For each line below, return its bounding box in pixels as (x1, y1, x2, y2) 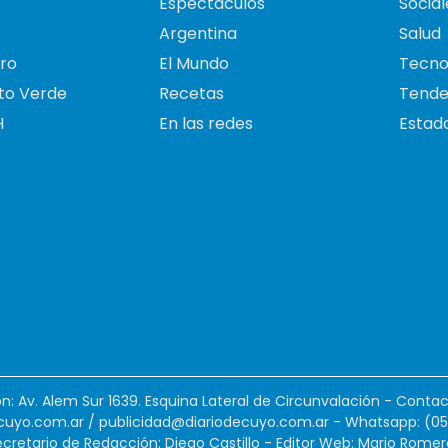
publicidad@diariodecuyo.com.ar (99, 411, 329, 432)
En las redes (159, 111, 253, 135)
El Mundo (159, 51, 229, 75)
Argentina (159, 21, 237, 45)
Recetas (159, 81, 224, 105)
